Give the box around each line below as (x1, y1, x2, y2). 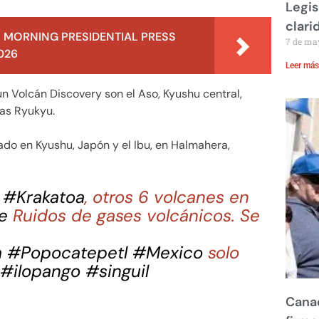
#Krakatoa (3, 186, 85, 209)
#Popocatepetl (7, 241, 127, 264)
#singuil (85, 260, 149, 283)
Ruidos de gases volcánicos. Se (8, 204, 260, 227)
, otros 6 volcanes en (85, 186, 249, 209)
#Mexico (132, 241, 203, 264)
